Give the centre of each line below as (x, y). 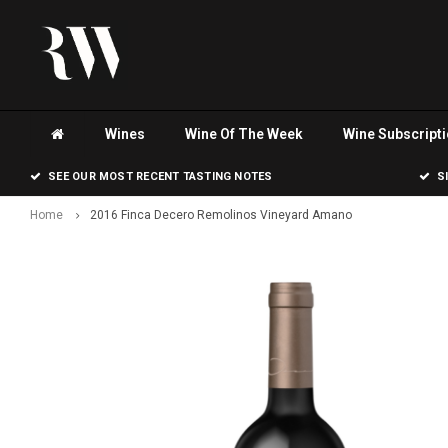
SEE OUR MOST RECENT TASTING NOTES (160, 176)
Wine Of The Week (244, 134)
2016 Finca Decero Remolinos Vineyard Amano (221, 215)
